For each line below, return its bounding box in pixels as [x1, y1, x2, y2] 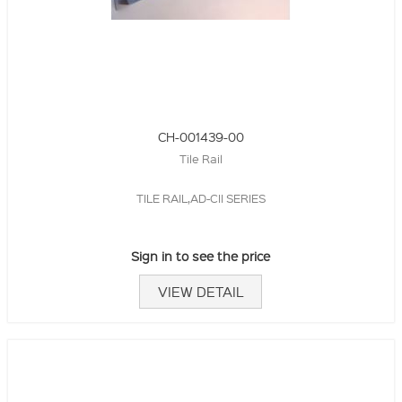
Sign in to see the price [131, 247, 271, 264]
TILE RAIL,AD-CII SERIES [135, 189, 266, 205]
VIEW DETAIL [158, 282, 244, 301]
